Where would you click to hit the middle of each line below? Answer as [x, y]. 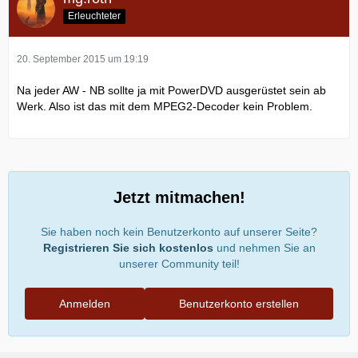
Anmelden [85, 303]
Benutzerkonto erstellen [239, 303]
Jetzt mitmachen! [179, 197]
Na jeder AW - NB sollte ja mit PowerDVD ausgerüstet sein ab [171, 90]
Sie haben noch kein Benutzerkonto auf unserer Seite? [179, 231]
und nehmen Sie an [264, 247]
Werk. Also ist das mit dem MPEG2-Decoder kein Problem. [165, 106]
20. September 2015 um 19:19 [83, 59]
